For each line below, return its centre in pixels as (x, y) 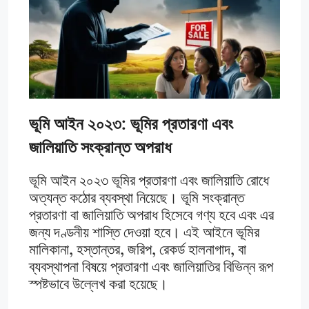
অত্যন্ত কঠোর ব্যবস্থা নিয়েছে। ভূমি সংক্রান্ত (137, 199)
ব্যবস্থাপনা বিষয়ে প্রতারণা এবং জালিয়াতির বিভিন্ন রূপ (151, 268)
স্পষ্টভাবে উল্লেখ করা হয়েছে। (98, 285)
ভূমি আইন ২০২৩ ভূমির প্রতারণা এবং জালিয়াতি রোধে (149, 181)
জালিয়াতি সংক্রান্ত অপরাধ (100, 147)
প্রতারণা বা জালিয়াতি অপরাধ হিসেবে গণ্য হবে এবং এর (151, 216)
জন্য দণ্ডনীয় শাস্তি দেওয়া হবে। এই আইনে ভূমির (144, 233)
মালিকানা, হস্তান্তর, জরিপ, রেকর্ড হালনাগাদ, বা (138, 250)
